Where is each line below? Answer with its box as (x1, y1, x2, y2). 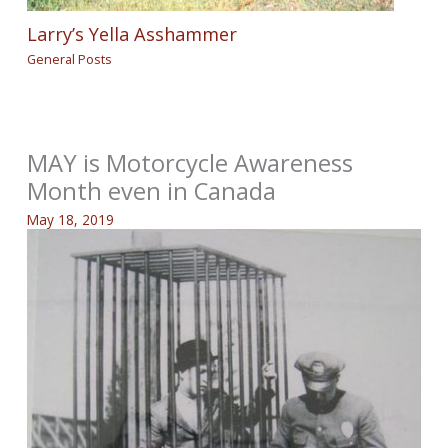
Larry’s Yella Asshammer (27, 21, 238, 46)
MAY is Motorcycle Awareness (27, 147, 354, 180)
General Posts (27, 50, 113, 69)
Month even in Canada (27, 175, 277, 208)
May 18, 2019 (27, 209, 115, 229)
